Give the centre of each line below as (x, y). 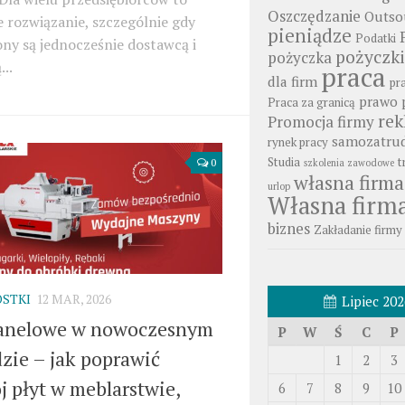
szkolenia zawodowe (349, 163)
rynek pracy (298, 142)
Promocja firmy (321, 122)
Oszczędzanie (314, 16)
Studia (284, 162)
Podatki (376, 38)
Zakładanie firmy (358, 230)
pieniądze (310, 36)
